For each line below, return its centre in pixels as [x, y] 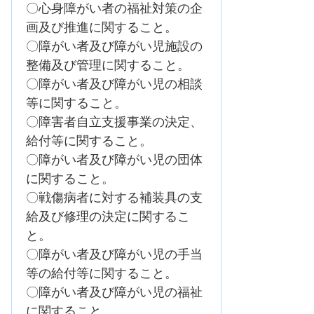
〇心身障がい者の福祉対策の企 [114, 9]
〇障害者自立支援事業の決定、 [114, 122]
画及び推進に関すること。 [102, 28]
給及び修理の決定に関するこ [108, 217]
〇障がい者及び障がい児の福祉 [114, 293]
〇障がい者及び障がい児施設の [114, 47]
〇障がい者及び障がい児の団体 [114, 160]
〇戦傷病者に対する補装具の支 [114, 198]
